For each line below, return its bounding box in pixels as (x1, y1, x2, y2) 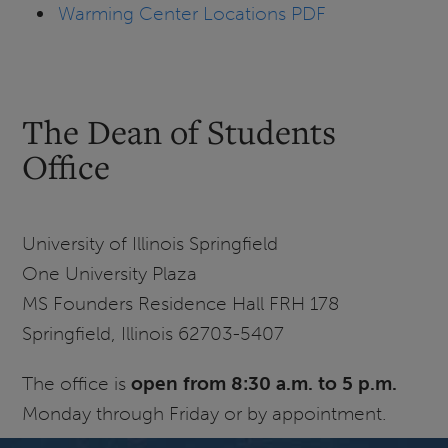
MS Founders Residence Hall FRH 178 (22, 292, 340, 316)
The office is (22, 371, 132, 395)
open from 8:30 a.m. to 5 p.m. (131, 371, 398, 395)
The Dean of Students (22, 110, 337, 154)
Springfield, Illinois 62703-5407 (22, 322, 285, 346)
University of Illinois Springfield (22, 232, 279, 256)
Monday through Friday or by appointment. (22, 401, 388, 425)
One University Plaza (22, 262, 198, 286)
